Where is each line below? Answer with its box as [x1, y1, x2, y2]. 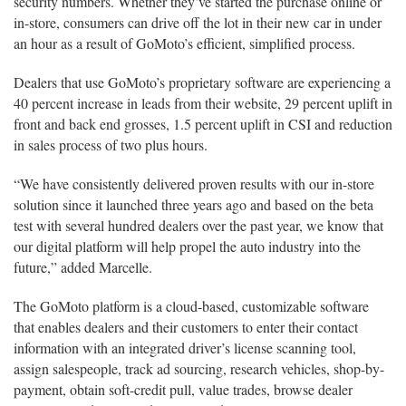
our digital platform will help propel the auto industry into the [14, 237, 361, 256]
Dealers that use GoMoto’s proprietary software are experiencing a [14, 72, 391, 92]
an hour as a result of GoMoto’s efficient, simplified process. [14, 34, 355, 53]
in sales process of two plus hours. [14, 135, 208, 154]
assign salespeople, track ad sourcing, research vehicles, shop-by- [14, 359, 384, 378]
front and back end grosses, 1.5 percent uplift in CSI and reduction [14, 114, 392, 133]
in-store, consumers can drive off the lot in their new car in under [14, 13, 382, 32]
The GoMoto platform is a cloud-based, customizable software [14, 296, 369, 315]
